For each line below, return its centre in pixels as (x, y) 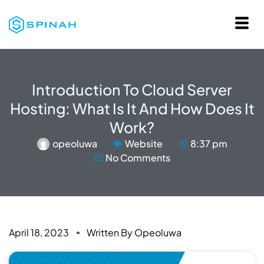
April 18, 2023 (39, 232)
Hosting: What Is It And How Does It (132, 108)
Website (143, 143)
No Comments (138, 158)
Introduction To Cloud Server (132, 90)
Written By (110, 232)
